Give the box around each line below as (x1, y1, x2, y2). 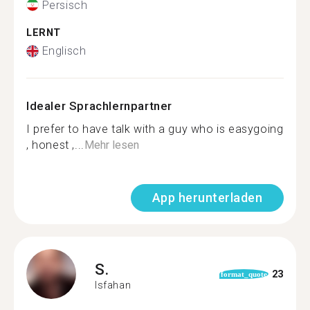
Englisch (42, 44, 86, 57)
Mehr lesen (84, 138, 139, 152)
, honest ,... (26, 138, 84, 152)
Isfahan (95, 279, 131, 291)
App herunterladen (152, 190, 262, 205)
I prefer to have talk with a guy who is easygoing (26, 122, 284, 136)
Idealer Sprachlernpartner (26, 99, 172, 113)
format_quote (221, 270, 268, 278)
